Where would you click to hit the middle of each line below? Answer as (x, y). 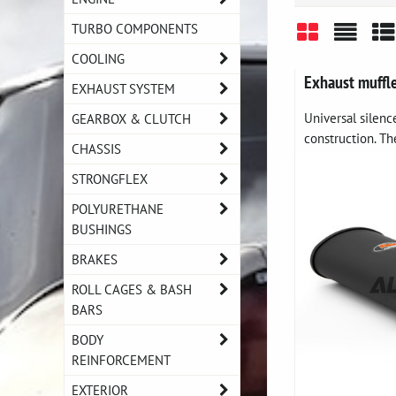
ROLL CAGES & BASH (132, 289)
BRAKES (95, 259)
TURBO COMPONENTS (135, 28)
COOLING (98, 58)
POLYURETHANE (118, 209)
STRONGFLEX (110, 179)
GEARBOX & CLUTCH (131, 118)
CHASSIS (96, 148)
